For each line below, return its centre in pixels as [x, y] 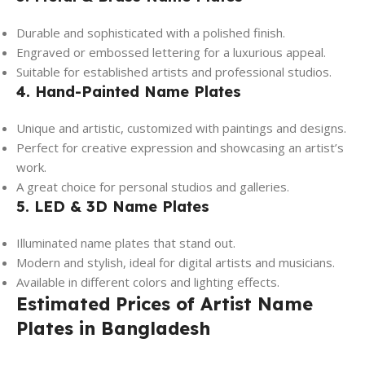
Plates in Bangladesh [113, 328]
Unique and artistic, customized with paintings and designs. [181, 128]
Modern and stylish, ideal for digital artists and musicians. [176, 262]
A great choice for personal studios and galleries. [153, 186]
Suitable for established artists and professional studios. [174, 71]
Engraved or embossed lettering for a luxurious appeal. [171, 52]
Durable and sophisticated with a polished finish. [151, 32]
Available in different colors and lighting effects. [148, 281]
